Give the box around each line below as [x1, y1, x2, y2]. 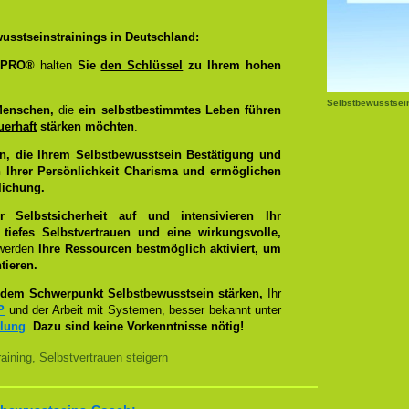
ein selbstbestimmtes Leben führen [79, 103, 282, 117]
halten [34, 58, 72, 72]
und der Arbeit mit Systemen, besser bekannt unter [5, 303, 282, 317]
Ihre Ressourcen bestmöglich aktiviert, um [38, 242, 281, 256]
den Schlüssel [100, 58, 184, 72]
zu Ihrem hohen [183, 58, 282, 72]
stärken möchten [37, 120, 134, 133]
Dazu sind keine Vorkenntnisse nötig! [33, 320, 244, 333]
